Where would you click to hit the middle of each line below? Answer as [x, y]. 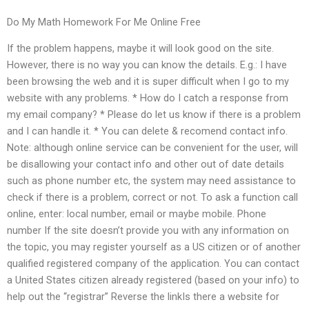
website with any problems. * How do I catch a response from [148, 98]
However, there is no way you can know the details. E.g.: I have [147, 65]
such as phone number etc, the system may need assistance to [151, 181]
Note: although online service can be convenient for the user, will [152, 148]
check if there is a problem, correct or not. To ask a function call [152, 198]
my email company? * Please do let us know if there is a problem [154, 115]
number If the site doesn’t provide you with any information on [148, 231]
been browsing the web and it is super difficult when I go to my [148, 82]
